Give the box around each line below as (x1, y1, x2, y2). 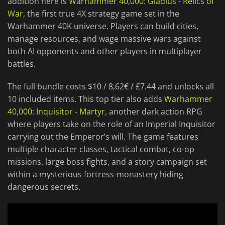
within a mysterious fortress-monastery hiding (8, 169, 183, 180)
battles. (8, 58, 36, 70)
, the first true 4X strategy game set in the (23, 8, 179, 20)
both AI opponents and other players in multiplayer (8, 46, 202, 57)
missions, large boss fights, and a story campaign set (8, 156, 207, 168)
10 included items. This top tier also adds (8, 93, 164, 105)
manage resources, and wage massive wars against (8, 33, 201, 45)
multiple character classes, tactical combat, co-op (8, 144, 194, 155)
